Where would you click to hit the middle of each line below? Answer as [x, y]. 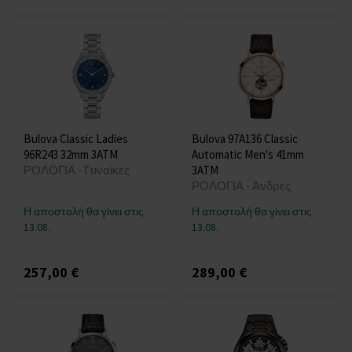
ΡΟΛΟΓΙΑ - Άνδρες [241, 186]
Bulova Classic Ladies [76, 139]
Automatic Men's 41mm [248, 155]
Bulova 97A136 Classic [245, 139]
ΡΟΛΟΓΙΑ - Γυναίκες [77, 170]
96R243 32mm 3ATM [71, 155]
